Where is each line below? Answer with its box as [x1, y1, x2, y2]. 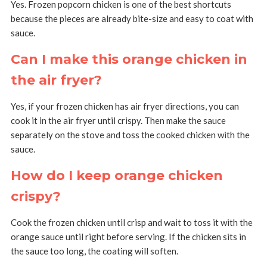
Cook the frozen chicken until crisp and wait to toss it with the [10, 217, 253, 228]
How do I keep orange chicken [10, 167, 223, 184]
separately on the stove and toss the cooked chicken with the [10, 129, 250, 140]
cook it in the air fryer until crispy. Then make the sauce [10, 115, 226, 126]
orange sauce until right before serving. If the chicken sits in [10, 231, 246, 242]
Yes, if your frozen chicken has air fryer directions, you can [10, 101, 239, 111]
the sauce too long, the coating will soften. [10, 246, 178, 256]
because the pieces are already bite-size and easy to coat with [10, 13, 253, 24]
